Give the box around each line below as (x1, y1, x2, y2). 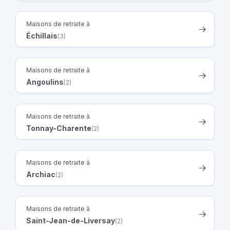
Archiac (26, 169, 55, 179)
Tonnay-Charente (26, 123, 91, 132)
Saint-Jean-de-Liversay (26, 216, 115, 225)
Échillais (26, 31, 57, 40)
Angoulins (26, 77, 64, 86)
